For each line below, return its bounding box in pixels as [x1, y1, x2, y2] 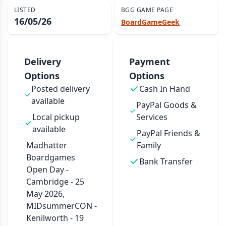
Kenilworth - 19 [26, 212, 84, 223]
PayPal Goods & [136, 99, 197, 110]
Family [136, 140, 161, 151]
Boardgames [26, 152, 75, 163]
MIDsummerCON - [26, 200, 97, 211]
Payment [129, 55, 170, 68]
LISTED [14, 6, 36, 14]
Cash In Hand [139, 83, 190, 94]
